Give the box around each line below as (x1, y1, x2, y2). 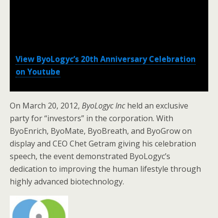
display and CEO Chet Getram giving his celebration (10, 138, 196, 149)
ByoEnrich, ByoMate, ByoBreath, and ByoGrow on (10, 126, 192, 136)
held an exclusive (125, 100, 188, 111)
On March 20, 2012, (10, 100, 82, 111)
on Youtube (16, 66, 60, 77)
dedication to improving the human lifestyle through (10, 163, 201, 174)
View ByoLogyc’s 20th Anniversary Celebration (16, 54, 196, 65)
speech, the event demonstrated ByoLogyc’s (10, 151, 170, 162)
